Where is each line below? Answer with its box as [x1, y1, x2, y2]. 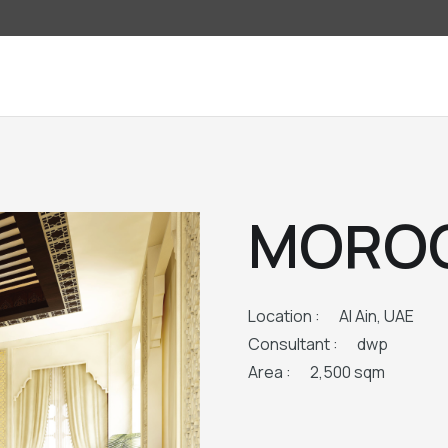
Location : [248, 305, 320, 327]
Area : [248, 361, 291, 383]
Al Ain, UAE [339, 305, 415, 327]
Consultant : [248, 333, 338, 355]
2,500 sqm [310, 361, 386, 383]
